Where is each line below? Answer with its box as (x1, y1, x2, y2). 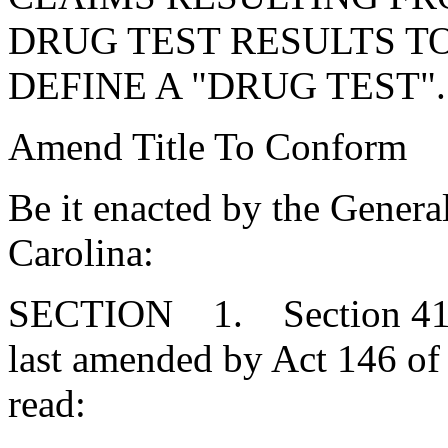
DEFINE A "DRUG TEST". (8, 63, 446, 107)
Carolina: (8, 230, 154, 274)
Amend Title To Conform (8, 124, 407, 168)
